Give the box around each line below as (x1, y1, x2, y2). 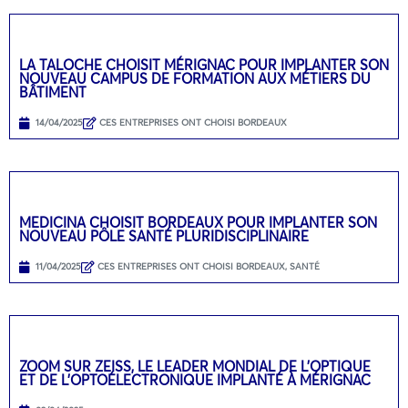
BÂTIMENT (19, 82, 87, 101)
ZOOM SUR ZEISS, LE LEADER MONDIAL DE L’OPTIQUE (19, 356, 371, 375)
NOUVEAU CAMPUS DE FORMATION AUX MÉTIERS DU (19, 68, 371, 87)
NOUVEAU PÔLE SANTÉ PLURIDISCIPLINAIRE (19, 226, 309, 245)
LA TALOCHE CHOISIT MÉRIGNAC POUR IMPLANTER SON (19, 55, 389, 74)
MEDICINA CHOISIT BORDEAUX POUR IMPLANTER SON (19, 212, 377, 231)
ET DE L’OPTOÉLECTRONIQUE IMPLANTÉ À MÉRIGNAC (19, 370, 371, 389)
